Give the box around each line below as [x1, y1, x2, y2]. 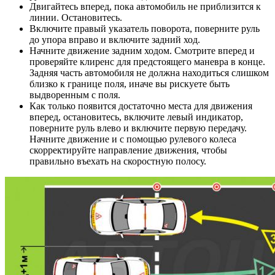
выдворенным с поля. [29, 89, 120, 100]
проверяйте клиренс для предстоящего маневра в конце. [29, 56, 265, 67]
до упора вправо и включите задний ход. [29, 34, 200, 45]
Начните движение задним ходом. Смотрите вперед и [29, 45, 255, 56]
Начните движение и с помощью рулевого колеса [29, 133, 236, 144]
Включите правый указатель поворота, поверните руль [29, 23, 260, 34]
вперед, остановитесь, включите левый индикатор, [29, 111, 243, 122]
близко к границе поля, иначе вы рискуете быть [29, 78, 230, 89]
